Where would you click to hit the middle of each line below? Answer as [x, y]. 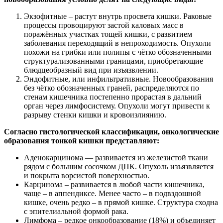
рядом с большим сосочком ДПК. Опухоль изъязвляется [119, 167]
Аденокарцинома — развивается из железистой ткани [116, 158]
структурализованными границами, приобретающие [113, 61]
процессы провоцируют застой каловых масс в [104, 25]
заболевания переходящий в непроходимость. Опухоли [117, 43]
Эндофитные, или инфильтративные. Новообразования [118, 79]
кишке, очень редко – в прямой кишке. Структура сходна [121, 203]
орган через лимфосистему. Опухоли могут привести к [117, 106]
